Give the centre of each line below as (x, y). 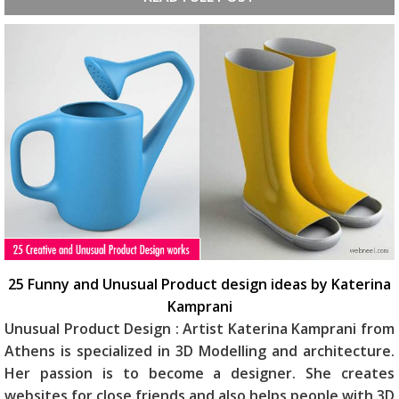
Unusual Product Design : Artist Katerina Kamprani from (199, 329)
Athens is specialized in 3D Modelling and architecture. (199, 351)
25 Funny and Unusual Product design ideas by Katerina (199, 285)
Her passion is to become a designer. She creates (199, 374)
